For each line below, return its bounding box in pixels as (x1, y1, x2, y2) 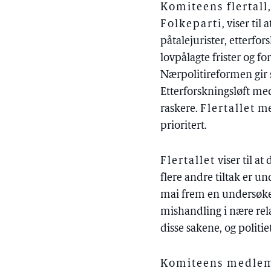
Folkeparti (160, 19, 223, 30)
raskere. (160, 103, 201, 115)
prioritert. (160, 120, 207, 132)
